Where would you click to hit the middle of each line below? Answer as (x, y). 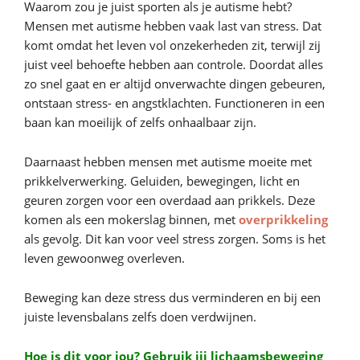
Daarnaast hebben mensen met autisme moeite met (168, 162)
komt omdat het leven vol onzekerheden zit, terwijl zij (172, 45)
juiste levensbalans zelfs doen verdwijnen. (140, 317)
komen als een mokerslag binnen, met (131, 219)
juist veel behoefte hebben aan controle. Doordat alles (174, 64)
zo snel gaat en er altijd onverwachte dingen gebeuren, (175, 84)
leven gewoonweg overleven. (104, 258)
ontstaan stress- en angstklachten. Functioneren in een (174, 103)
